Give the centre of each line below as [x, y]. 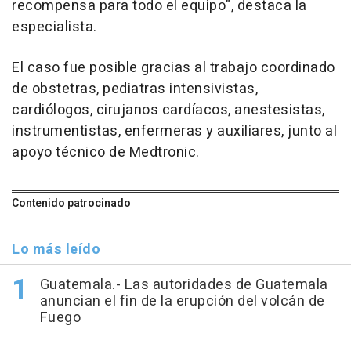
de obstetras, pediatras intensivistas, [135, 89]
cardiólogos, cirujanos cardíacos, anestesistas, [168, 110]
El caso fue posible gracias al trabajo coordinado [174, 68]
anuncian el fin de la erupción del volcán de [182, 302]
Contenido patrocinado [71, 204]
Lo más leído [56, 250]
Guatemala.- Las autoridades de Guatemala [184, 285]
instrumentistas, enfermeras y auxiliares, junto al [174, 132]
